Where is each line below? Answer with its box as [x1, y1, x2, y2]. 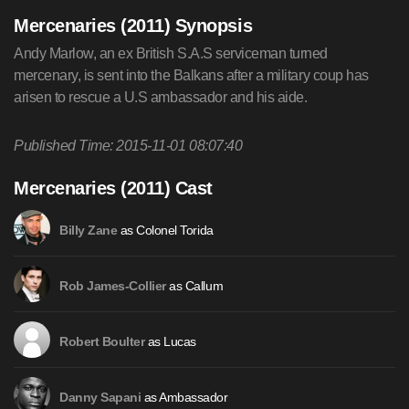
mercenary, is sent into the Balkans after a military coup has [14, 68, 369, 83]
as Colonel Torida [117, 223, 214, 237]
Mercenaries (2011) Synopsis [14, 16, 253, 36]
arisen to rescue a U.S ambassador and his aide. [14, 89, 308, 105]
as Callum [165, 278, 224, 293]
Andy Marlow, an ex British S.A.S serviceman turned [14, 46, 328, 61]
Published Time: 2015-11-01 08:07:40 [14, 138, 243, 153]
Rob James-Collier [59, 279, 166, 293]
